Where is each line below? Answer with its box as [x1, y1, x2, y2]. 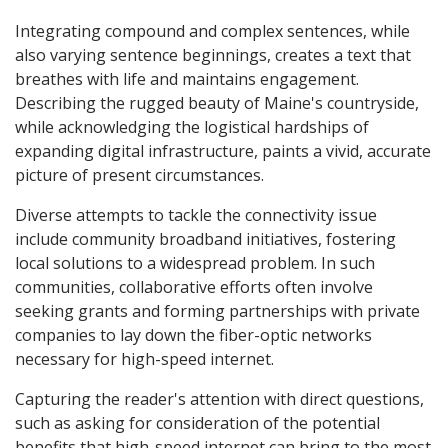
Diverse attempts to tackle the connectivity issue [15, 203, 377, 226]
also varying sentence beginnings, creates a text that [15, 43, 411, 66]
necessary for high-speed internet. [15, 347, 274, 370]
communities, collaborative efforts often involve [15, 275, 373, 298]
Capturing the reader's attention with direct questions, [15, 387, 424, 410]
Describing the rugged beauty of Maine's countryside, [15, 91, 419, 114]
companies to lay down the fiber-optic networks [15, 323, 372, 346]
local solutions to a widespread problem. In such [15, 251, 375, 274]
